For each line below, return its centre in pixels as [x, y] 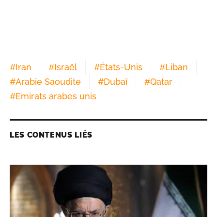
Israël [66, 67]
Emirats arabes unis [56, 96]
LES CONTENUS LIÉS [51, 135]
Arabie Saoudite [48, 82]
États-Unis [121, 67]
